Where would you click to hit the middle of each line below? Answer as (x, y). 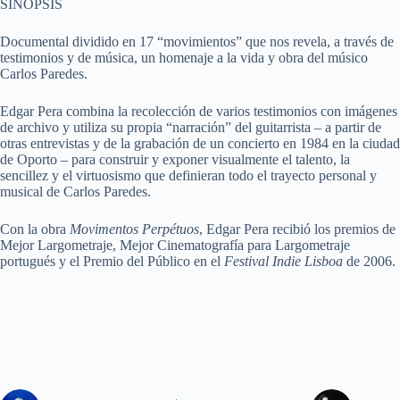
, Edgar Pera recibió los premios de (297, 229)
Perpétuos (171, 229)
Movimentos (104, 229)
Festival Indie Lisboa (283, 261)
